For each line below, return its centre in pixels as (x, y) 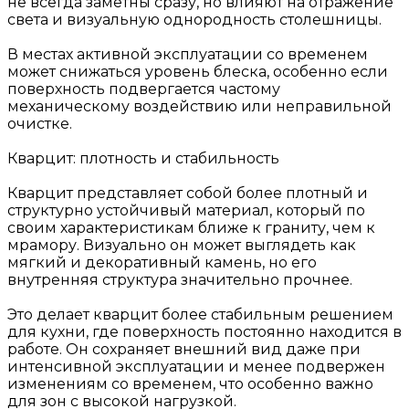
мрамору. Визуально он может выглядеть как (182, 245)
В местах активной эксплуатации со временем (188, 54)
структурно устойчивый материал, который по (186, 210)
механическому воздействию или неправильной (199, 106)
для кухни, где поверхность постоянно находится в (204, 331)
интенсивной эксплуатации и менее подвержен (196, 366)
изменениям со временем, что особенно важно (190, 383)
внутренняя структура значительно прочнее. (180, 279)
